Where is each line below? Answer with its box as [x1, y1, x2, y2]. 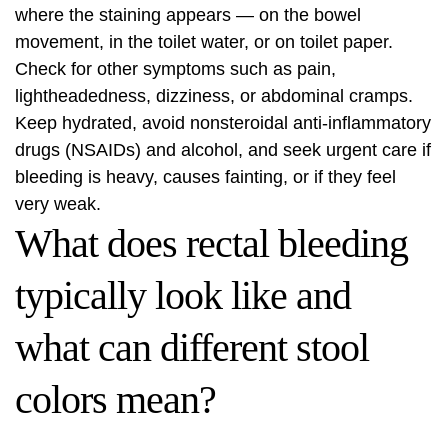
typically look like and [15, 273, 351, 318]
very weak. [15, 194, 101, 214]
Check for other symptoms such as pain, [15, 59, 336, 79]
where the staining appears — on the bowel [15, 5, 361, 25]
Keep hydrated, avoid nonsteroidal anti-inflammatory [15, 113, 431, 133]
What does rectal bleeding [15, 221, 408, 266]
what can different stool [15, 325, 369, 370]
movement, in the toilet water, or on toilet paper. [15, 32, 393, 52]
